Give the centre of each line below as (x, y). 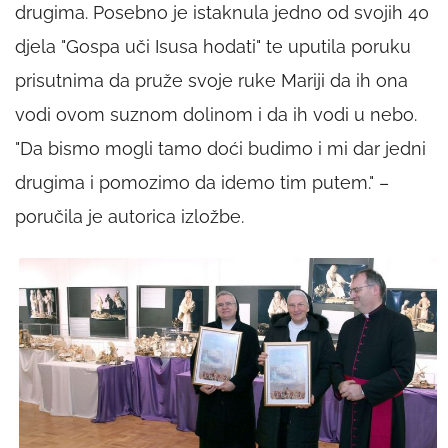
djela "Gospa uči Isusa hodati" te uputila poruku (213, 46)
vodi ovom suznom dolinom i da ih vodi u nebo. (216, 114)
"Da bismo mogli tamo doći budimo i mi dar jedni (220, 148)
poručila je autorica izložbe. (129, 216)
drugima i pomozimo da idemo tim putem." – (202, 182)
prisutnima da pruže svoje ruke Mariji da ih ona (211, 80)
